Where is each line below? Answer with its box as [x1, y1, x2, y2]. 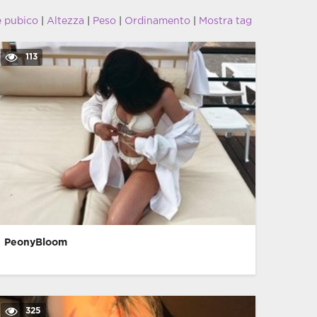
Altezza [47, 17, 84, 25]
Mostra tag [199, 17, 252, 25]
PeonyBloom [4, 238, 67, 247]
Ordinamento [125, 17, 190, 25]
